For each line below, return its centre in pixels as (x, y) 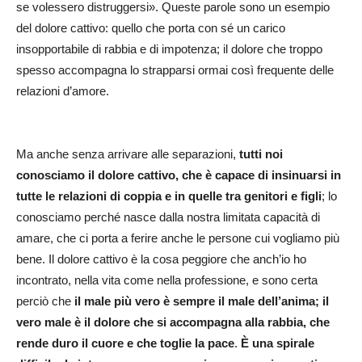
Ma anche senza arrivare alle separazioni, (128, 154)
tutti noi (261, 154)
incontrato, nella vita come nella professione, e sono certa (167, 280)
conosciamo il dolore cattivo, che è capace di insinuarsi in (179, 175)
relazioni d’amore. (63, 91)
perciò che (44, 301)
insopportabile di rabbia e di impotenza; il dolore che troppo (169, 49)
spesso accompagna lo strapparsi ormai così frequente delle (175, 70)
